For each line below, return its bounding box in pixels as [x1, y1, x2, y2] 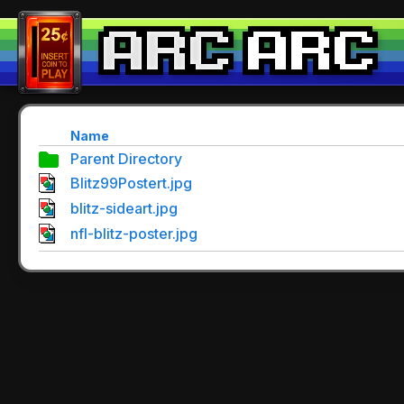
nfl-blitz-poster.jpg [70, 225, 197, 243]
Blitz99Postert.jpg [70, 174, 192, 192]
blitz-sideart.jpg [70, 199, 178, 217]
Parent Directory [70, 150, 182, 168]
